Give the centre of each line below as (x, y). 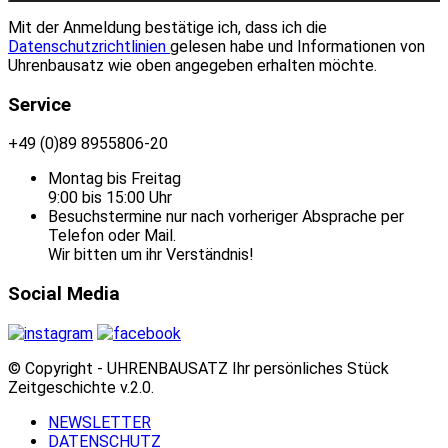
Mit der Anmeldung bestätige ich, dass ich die (167, 27)
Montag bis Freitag (114, 179)
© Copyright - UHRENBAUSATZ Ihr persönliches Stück (198, 368)
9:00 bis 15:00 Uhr (110, 198)
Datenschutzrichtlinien (89, 46)
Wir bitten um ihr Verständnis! (151, 255)
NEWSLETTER (99, 422)
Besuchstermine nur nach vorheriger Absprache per (226, 217)
